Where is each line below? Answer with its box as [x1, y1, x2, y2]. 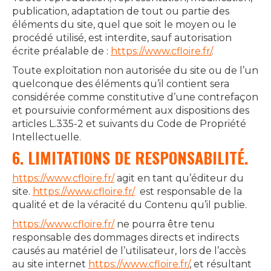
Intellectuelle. [12, 131, 81, 143]
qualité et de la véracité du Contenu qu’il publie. [12, 199, 247, 211]
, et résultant [189, 258, 252, 270]
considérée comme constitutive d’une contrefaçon [12, 91, 258, 103]
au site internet [12, 258, 88, 270]
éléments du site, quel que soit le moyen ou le [12, 19, 237, 30]
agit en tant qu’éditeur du [114, 172, 244, 184]
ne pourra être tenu [114, 218, 215, 230]
